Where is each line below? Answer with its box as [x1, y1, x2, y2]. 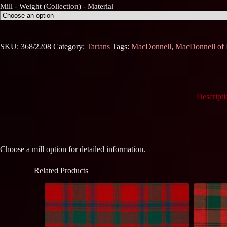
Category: [53, 42, 87, 51]
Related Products [34, 166, 89, 175]
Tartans [87, 42, 110, 51]
